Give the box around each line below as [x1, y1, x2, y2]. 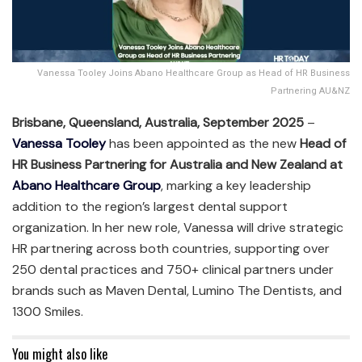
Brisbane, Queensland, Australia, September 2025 [12, 113, 304, 131]
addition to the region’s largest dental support [12, 197, 288, 215]
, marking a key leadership [161, 176, 311, 194]
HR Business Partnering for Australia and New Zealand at [12, 155, 343, 173]
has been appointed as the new [106, 134, 300, 152]
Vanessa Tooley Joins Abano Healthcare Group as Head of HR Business [37, 65, 350, 80]
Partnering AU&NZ [271, 83, 350, 98]
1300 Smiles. [12, 302, 83, 320]
